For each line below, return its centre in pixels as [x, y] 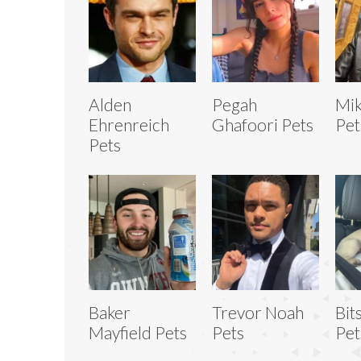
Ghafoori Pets [262, 124]
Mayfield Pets [138, 332]
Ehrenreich [129, 124]
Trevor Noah [257, 312]
